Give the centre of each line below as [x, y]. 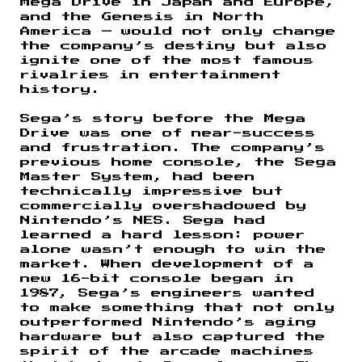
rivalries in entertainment [151, 75]
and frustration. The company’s [173, 147]
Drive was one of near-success [168, 133]
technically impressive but [152, 191]
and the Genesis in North [143, 17]
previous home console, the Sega [179, 162]
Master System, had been [138, 177]
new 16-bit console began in [158, 278]
